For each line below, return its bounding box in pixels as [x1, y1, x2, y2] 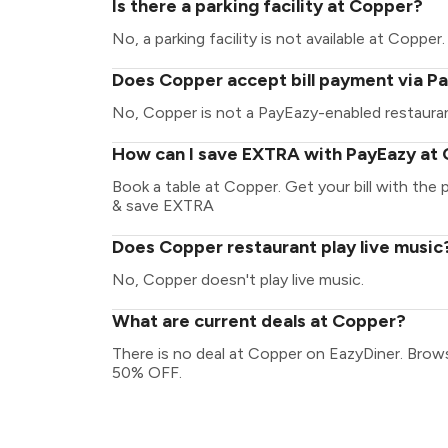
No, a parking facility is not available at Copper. [112, 29, 445, 48]
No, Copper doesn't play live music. [112, 270, 364, 289]
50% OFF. [112, 363, 182, 382]
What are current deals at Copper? [112, 310, 406, 332]
